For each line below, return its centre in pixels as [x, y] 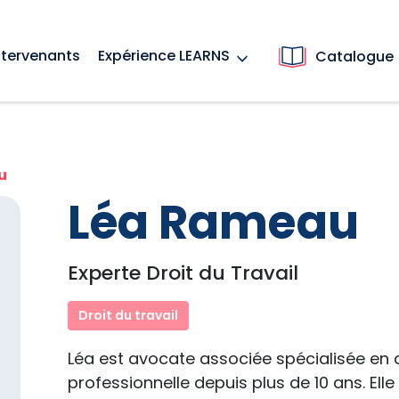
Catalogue [354, 56]
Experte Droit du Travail [183, 273]
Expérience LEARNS [164, 56]
